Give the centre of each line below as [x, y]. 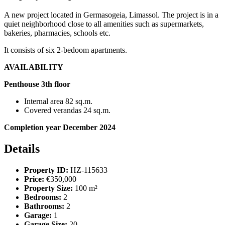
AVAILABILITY [34, 67]
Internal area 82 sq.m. [58, 101]
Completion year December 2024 [60, 128]
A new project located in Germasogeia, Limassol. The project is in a [111, 15]
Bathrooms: [44, 206]
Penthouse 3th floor [37, 84]
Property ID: [46, 170]
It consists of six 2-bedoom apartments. [66, 50]
